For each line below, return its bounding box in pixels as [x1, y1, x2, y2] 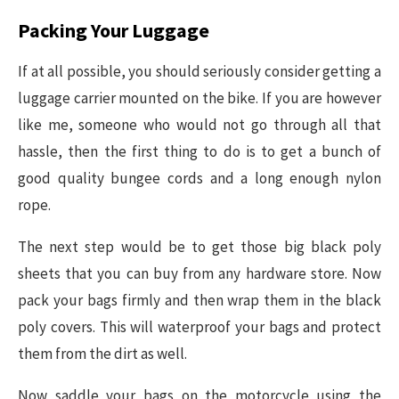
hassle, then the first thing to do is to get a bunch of [18, 141, 381, 161]
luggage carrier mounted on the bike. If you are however [18, 87, 381, 108]
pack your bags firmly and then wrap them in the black [18, 289, 381, 310]
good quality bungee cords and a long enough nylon [18, 167, 381, 188]
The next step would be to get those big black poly [18, 236, 381, 256]
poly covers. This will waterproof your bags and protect [18, 316, 381, 337]
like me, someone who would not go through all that [18, 114, 381, 134]
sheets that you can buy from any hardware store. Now [18, 263, 381, 283]
